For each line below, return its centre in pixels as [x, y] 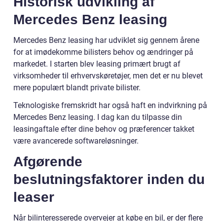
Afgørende [48, 161]
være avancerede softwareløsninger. [76, 141]
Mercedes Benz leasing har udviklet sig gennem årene [106, 40]
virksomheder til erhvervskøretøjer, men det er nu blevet [108, 75]
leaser [34, 197]
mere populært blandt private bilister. [77, 87]
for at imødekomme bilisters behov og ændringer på [103, 52]
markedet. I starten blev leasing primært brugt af [97, 64]
